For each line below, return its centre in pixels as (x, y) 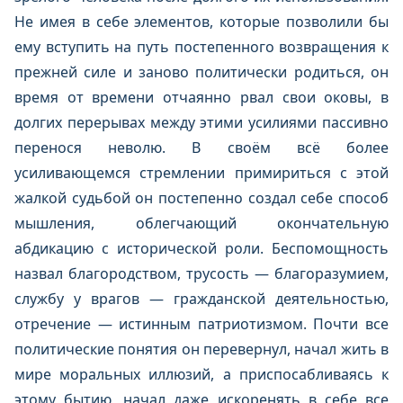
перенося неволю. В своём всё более (201, 148)
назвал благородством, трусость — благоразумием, (201, 273)
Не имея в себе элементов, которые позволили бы (201, 22)
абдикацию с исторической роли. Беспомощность (201, 248)
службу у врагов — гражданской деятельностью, (201, 299)
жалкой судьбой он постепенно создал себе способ (201, 198)
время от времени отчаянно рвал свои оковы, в (201, 97)
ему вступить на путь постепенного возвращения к (201, 47)
